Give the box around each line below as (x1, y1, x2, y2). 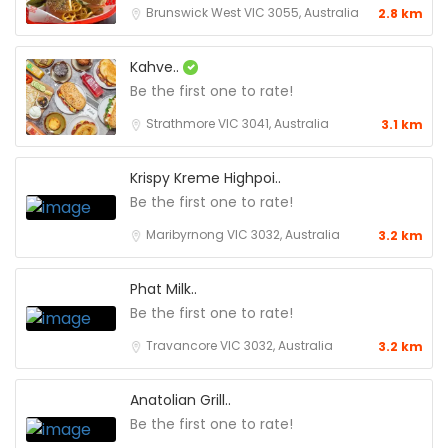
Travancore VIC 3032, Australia (146, 337, 333, 355)
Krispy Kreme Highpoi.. (130, 168, 281, 189)
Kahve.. (130, 57, 183, 78)
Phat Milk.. (130, 279, 197, 300)
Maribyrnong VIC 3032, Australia (146, 226, 340, 244)
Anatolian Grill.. (130, 390, 231, 411)
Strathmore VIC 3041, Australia (146, 115, 329, 133)
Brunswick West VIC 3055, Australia (146, 4, 359, 22)
